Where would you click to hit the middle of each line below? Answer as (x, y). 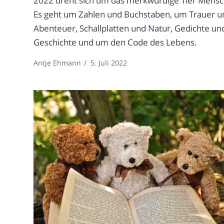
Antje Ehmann (57, 63)
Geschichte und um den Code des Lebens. (115, 42)
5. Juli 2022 (109, 63)
